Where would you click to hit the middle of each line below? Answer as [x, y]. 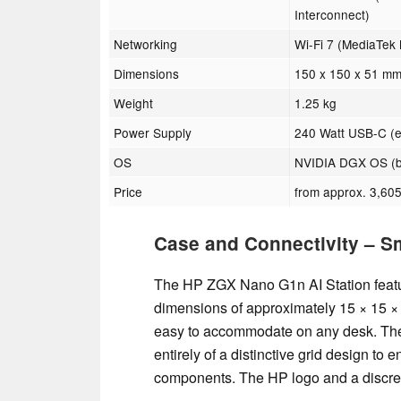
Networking [146, 44]
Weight [134, 103]
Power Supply [153, 133]
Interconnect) [333, 15]
